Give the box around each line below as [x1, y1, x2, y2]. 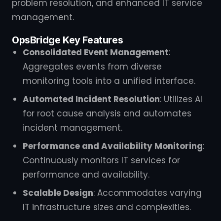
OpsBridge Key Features [12, 34, 123, 46]
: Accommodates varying [93, 187, 202, 199]
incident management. [23, 122, 122, 134]
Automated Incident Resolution [23, 93, 160, 105]
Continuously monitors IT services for [23, 154, 180, 166]
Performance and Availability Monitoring [23, 140, 203, 152]
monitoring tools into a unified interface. [23, 75, 195, 87]
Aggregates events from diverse [23, 61, 162, 73]
